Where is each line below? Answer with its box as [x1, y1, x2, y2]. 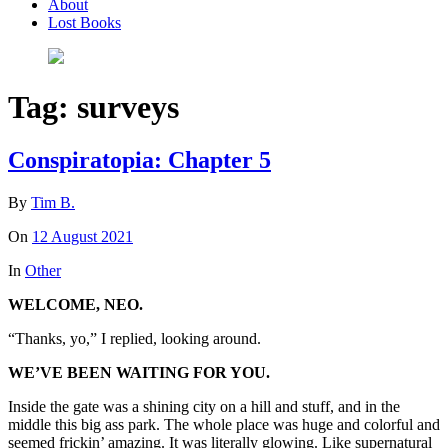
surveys [77, 88, 179, 125]
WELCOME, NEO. [8, 296, 147, 314]
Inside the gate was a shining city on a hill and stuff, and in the [8, 398, 400, 416]
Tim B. [31, 194, 75, 212]
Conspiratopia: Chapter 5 [8, 147, 271, 174]
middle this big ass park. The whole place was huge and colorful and [8, 416, 440, 434]
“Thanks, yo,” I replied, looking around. [8, 330, 265, 348]
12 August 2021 [32, 228, 133, 246]
